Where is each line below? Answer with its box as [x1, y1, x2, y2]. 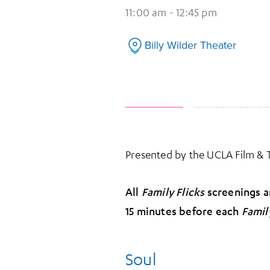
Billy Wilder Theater [145, 37, 236, 53]
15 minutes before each [125, 204, 242, 218]
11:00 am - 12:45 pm [125, 5, 217, 19]
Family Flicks [141, 185, 205, 199]
